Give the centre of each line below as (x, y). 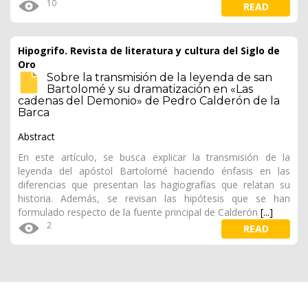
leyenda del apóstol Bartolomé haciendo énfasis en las (154, 171)
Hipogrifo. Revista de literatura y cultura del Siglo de (149, 51)
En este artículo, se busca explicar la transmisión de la (154, 157)
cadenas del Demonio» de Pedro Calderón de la (149, 101)
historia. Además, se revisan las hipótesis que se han (154, 198)
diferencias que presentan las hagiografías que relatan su (154, 185)
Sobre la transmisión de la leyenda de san (159, 77)
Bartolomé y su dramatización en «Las (150, 89)
